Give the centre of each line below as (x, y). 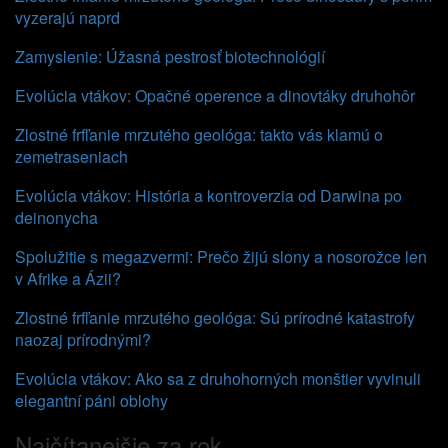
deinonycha (56, 217)
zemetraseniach (71, 156)
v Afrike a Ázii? (68, 278)
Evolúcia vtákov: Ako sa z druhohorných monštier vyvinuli (218, 378)
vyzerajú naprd (67, 17)
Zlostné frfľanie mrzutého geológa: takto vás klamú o (199, 134)
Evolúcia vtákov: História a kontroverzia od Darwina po (208, 195)
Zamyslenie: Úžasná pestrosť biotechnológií (170, 56)
